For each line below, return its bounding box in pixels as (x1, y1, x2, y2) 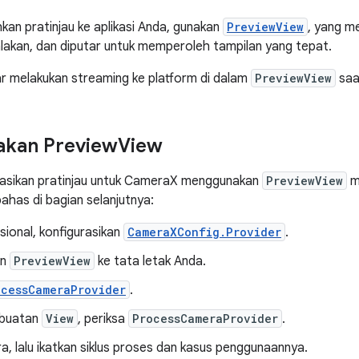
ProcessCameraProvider (132, 311, 278, 326)
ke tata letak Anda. (95, 253, 206, 269)
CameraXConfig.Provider (127, 224, 281, 240)
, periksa (78, 311, 128, 327)
